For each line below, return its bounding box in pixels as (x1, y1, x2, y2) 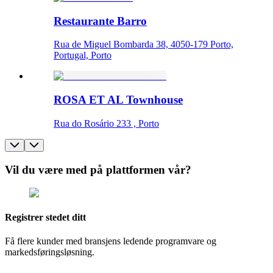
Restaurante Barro (54, 14, 147, 27)
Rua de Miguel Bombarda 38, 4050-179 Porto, (54, 39, 233, 50)
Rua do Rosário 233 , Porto (54, 118, 159, 129)
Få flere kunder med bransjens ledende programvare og (5, 235, 216, 246)
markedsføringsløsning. (5, 246, 94, 257)
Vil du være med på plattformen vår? (5, 163, 191, 176)
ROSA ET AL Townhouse (54, 93, 183, 107)
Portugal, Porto (54, 50, 112, 61)
